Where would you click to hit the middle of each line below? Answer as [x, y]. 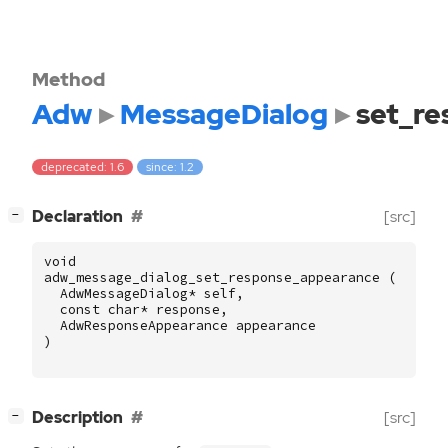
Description [77, 418]
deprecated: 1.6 [83, 167]
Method [68, 79]
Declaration [77, 217]
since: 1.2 [170, 167]
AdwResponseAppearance [144, 326]
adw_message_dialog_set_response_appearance [212, 278]
